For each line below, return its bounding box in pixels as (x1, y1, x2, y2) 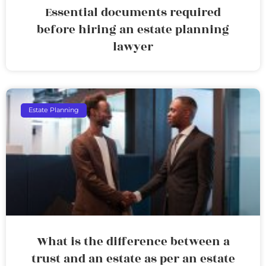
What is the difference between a (36, 232, 230, 251)
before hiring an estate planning (37, 20, 229, 39)
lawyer (113, 37, 153, 56)
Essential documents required (45, 3, 221, 21)
